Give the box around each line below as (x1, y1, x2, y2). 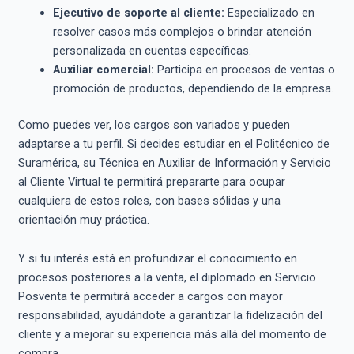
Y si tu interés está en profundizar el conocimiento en (17, 251, 297, 266)
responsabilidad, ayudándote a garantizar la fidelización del (17, 308, 322, 323)
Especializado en (224, 5, 314, 20)
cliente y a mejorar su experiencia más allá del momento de (17, 327, 326, 342)
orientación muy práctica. (17, 212, 149, 227)
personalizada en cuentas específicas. (52, 43, 251, 58)
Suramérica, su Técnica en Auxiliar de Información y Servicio (17, 155, 331, 170)
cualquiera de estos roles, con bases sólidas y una (17, 193, 281, 208)
